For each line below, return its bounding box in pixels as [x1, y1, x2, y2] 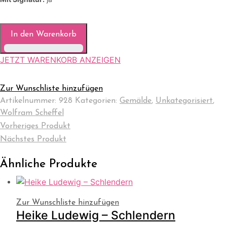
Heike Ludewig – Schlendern [16, 208, 175, 223]
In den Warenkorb [11, 30, 77, 39]
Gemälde [120, 96, 152, 105]
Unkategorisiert [156, 96, 213, 105]
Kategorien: [75, 96, 120, 105]
